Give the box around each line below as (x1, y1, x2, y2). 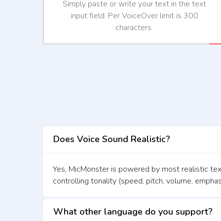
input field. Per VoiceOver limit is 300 (70, 10, 198, 21)
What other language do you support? (53, 206, 213, 218)
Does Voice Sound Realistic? (53, 133, 170, 146)
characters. (115, 22, 153, 33)
